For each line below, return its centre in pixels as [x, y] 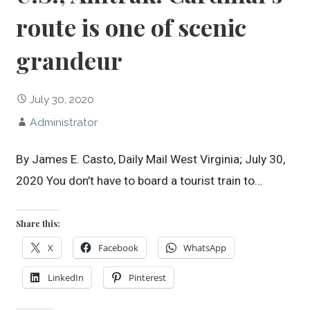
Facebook [119, 248]
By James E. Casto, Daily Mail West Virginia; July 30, [151, 159]
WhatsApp [205, 248]
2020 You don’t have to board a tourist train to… [139, 181]
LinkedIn [66, 278]
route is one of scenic [131, 27]
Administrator [64, 122]
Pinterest [148, 278]
